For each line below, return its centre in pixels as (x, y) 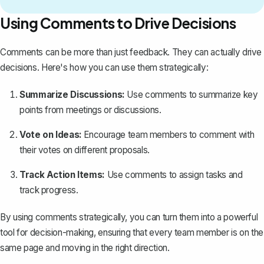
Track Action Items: (62, 174)
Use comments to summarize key (191, 94)
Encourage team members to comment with (168, 134)
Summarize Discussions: (72, 94)
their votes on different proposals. (85, 150)
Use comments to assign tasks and (174, 174)
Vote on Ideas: (51, 134)
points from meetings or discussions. (90, 110)
